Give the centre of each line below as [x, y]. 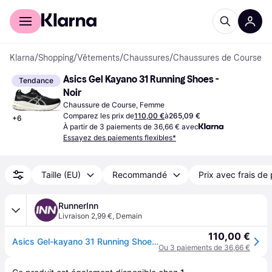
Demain [129, 216]
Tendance [36, 80]
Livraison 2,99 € [85, 216]
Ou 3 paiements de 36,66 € [204, 247]
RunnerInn [78, 206]
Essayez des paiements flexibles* [120, 138]
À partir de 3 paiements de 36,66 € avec [131, 127]
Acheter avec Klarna [47, 8]
